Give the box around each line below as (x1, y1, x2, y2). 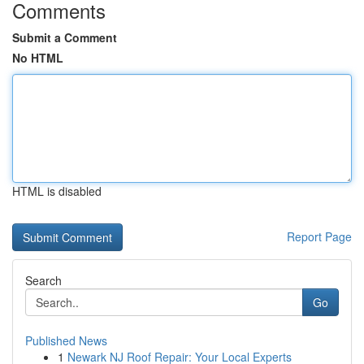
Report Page (287, 228, 352, 245)
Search (25, 272, 62, 288)
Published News (25, 332, 107, 349)
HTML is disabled (12, 183, 102, 199)
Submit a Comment (12, 29, 117, 45)
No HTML (12, 50, 63, 66)
